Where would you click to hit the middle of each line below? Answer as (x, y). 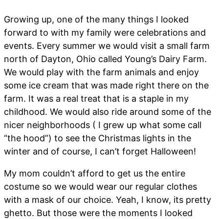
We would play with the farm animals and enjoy (101, 72)
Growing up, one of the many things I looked (96, 20)
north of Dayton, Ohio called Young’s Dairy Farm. (105, 59)
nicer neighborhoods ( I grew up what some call (103, 125)
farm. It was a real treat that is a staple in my (96, 99)
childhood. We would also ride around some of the (108, 112)
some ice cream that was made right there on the (106, 86)
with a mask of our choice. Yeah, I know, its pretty (108, 200)
